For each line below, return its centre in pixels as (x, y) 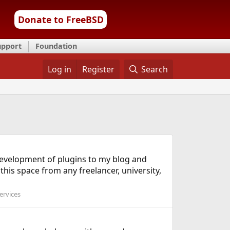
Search (155, 69)
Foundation (56, 46)
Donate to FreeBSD (61, 20)
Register (98, 69)
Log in (59, 69)
